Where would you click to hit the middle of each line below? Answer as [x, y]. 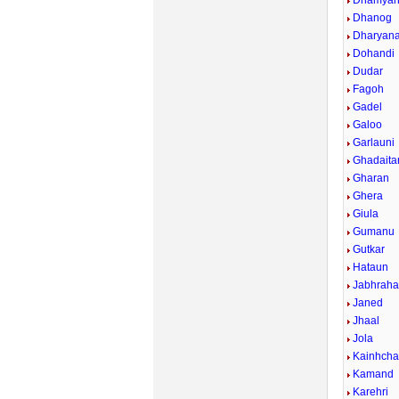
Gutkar [369, 249]
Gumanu [374, 232]
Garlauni [374, 142]
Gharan [371, 178]
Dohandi [374, 53]
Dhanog [373, 18]
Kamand [374, 374]
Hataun [371, 267]
